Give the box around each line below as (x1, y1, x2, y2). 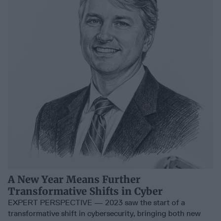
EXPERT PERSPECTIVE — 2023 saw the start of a (8, 197, 185, 207)
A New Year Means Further (8, 173, 141, 185)
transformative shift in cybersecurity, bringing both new (8, 208, 201, 218)
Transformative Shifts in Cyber (8, 184, 163, 197)
